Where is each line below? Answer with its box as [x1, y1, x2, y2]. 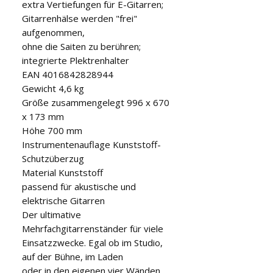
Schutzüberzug [22, 152, 84, 165]
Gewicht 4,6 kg [22, 82, 84, 94]
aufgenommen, [22, 26, 85, 38]
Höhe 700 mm [22, 124, 82, 136]
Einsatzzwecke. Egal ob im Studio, [22, 236, 163, 249]
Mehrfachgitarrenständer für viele [22, 222, 163, 235]
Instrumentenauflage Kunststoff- [22, 138, 161, 151]
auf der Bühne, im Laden [22, 250, 123, 263]
